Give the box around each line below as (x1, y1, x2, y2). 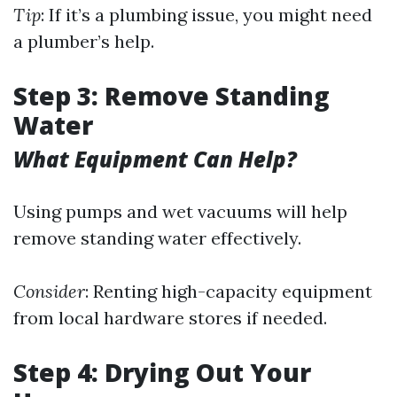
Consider (13, 280, 85, 302)
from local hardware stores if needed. (13, 307, 327, 329)
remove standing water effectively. (13, 227, 301, 249)
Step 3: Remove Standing (13, 79, 330, 113)
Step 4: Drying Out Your (13, 355, 311, 389)
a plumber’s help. (13, 30, 154, 52)
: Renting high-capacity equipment (85, 280, 372, 302)
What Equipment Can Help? (13, 144, 297, 174)
